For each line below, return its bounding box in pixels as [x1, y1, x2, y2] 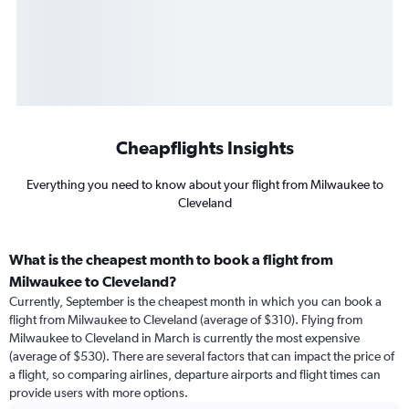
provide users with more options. [9, 385, 188, 401]
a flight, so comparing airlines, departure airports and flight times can [9, 367, 381, 383]
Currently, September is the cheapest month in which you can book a [9, 294, 382, 309]
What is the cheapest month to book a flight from [9, 251, 333, 268]
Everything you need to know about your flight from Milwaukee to [26, 177, 383, 193]
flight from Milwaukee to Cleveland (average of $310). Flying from [9, 312, 362, 328]
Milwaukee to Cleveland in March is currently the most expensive [9, 330, 360, 346]
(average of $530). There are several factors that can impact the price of [9, 349, 394, 364]
